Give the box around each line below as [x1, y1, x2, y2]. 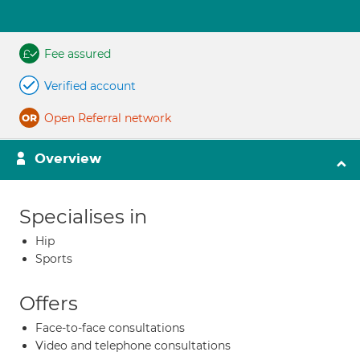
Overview [35, 150, 101, 167]
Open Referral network [44, 111, 171, 125]
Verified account [44, 79, 136, 93]
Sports [35, 252, 72, 266]
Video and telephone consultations [35, 338, 231, 353]
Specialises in [19, 205, 147, 228]
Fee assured [44, 47, 111, 61]
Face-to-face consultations [35, 321, 185, 335]
